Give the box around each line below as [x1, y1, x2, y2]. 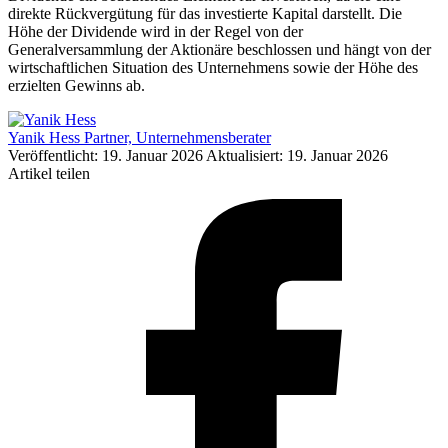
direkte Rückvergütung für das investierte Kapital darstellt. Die [8, 5, 402, 23]
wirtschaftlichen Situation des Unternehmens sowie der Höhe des [8, 59, 418, 77]
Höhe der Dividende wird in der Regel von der [8, 23, 303, 41]
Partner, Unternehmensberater [84, 129, 271, 147]
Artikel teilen [8, 165, 90, 183]
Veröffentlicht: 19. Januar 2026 [8, 147, 206, 165]
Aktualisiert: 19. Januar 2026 [206, 147, 388, 165]
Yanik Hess [8, 129, 80, 147]
